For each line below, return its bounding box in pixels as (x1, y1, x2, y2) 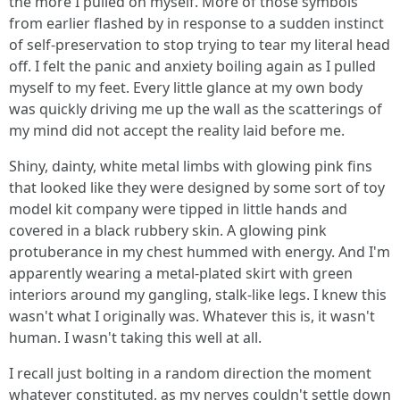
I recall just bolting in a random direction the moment (9, 363, 371, 383)
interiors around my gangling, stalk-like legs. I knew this (9, 285, 387, 304)
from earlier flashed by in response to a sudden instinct (9, 13, 384, 33)
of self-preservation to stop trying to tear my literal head (9, 35, 390, 54)
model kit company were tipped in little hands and (9, 199, 347, 219)
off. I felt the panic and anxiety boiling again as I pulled (9, 56, 376, 76)
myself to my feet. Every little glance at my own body (9, 78, 362, 97)
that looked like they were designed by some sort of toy (9, 178, 385, 197)
